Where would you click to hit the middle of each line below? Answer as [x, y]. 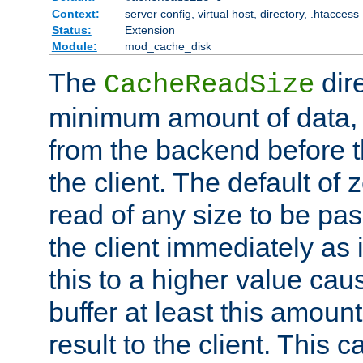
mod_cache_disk [168, 47]
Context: [75, 14]
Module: [74, 47]
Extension [149, 30]
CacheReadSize [209, 85]
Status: [71, 30]
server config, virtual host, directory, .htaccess [241, 14]
